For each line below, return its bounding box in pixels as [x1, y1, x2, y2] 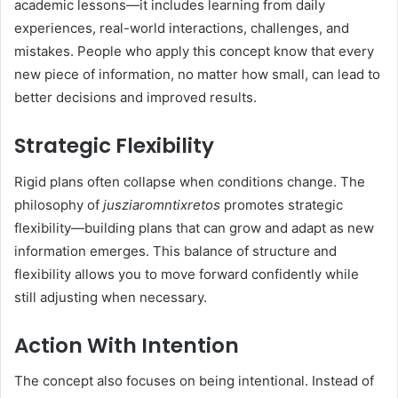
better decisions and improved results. [14, 89, 257, 107]
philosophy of [14, 195, 103, 213]
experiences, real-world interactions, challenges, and [14, 20, 349, 37]
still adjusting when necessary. [14, 288, 207, 306]
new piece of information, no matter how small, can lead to [14, 66, 380, 84]
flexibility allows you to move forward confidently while [14, 265, 359, 283]
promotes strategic [220, 195, 343, 213]
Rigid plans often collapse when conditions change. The [14, 172, 365, 190]
